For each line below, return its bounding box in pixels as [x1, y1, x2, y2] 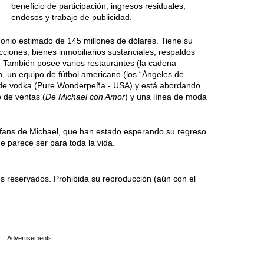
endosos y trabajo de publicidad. [11, 12, 132, 22]
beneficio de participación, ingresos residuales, [11, 1, 186, 11]
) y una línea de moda [125, 92, 207, 101]
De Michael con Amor [45, 92, 125, 101]
